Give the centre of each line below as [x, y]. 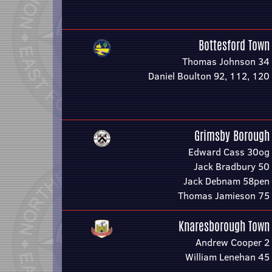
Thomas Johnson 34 [226, 61]
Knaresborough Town [224, 226]
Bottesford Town [234, 45]
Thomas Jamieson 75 [224, 195]
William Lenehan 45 [227, 257]
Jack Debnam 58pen [226, 181]
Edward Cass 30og [229, 152]
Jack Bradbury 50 [232, 166]
